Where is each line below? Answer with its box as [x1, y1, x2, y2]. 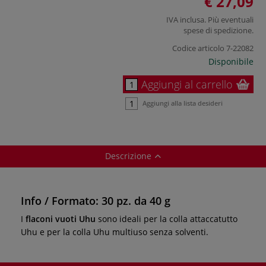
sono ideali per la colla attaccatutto [96, 213, 237, 224]
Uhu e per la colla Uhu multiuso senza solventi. [21, 226, 208, 237]
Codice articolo [172, 42, 224, 53]
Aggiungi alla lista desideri [142, 98, 223, 107]
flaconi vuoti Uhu [26, 213, 96, 224]
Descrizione [105, 150, 151, 161]
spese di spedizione [183, 24, 252, 36]
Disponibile [208, 55, 254, 67]
